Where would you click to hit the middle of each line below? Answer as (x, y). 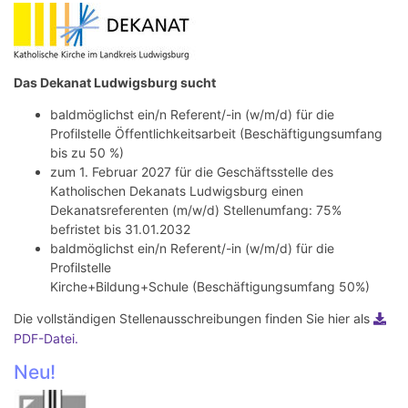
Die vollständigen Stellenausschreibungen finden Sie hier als (194, 318)
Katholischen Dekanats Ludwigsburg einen (177, 190)
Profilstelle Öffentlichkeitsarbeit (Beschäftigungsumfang (216, 133)
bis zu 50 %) (87, 152)
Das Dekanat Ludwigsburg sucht (116, 82)
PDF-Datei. (46, 338)
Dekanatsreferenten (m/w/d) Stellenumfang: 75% (196, 209)
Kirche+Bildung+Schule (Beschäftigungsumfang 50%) (210, 286)
